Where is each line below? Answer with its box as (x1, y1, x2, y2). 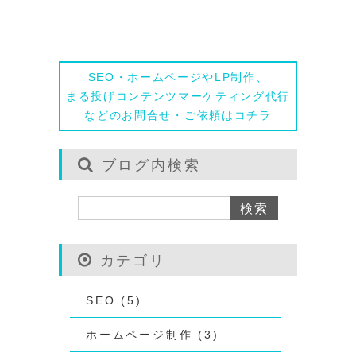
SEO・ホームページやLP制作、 (87, 71, 269, 83)
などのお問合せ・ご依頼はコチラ (84, 109, 272, 122)
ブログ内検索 (95, 157, 201, 173)
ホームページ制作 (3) (86, 328, 219, 341)
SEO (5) (86, 294, 142, 307)
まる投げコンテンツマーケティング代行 (65, 90, 291, 103)
